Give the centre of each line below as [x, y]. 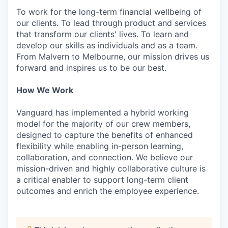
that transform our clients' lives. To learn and [103, 34]
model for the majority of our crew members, [103, 124]
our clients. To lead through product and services [111, 23]
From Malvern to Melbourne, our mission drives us [113, 56]
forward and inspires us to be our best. [91, 68]
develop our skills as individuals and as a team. [107, 45]
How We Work [45, 90]
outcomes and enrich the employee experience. [108, 191]
